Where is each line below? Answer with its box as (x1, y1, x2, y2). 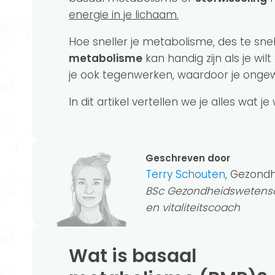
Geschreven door (145, 152, 230, 165)
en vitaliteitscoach (145, 200, 240, 215)
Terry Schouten (145, 167, 225, 182)
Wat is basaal (69, 243, 88, 269)
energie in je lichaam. (69, 7, 179, 22)
